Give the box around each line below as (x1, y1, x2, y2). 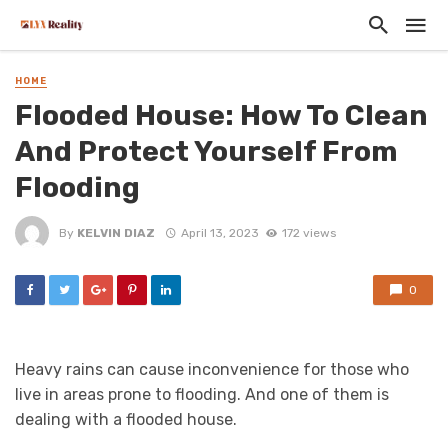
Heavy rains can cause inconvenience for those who (15, 360, 409, 380)
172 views (281, 225, 336, 240)
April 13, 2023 (180, 225, 259, 240)
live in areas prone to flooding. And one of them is (15, 385, 389, 405)
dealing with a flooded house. (15, 410, 241, 430)
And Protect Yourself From (15, 134, 397, 169)
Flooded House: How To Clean (15, 98, 428, 133)
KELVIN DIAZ (77, 225, 155, 240)
